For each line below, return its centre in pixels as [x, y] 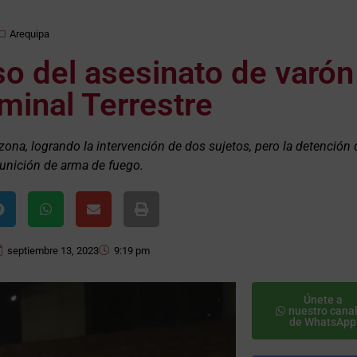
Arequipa [29, 33]
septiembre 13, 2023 [53, 250]
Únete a [323, 299]
